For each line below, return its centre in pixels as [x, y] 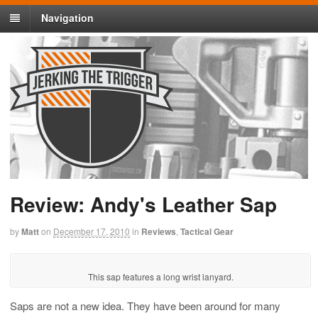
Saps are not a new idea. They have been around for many [145, 305]
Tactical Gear [207, 232]
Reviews [159, 232]
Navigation [67, 18]
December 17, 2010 [92, 231]
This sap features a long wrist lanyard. [160, 276]
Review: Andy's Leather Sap [143, 204]
